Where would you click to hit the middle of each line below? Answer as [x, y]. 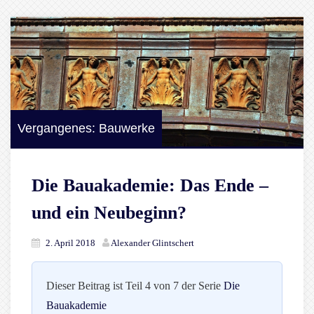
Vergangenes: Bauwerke [86, 129]
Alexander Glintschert [152, 243]
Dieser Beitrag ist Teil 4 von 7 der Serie [135, 286]
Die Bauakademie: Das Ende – [150, 186]
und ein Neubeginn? [109, 213]
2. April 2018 [70, 243]
